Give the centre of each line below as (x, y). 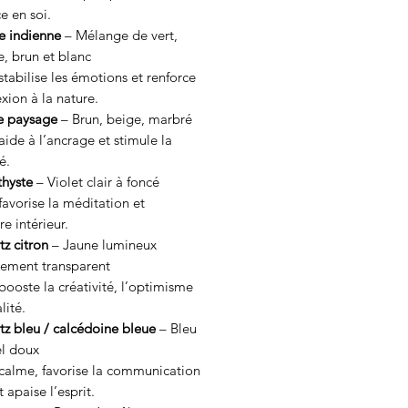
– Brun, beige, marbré (125, 119)
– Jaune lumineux (102, 245)
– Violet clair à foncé (96, 182)
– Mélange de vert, (119, 35)
